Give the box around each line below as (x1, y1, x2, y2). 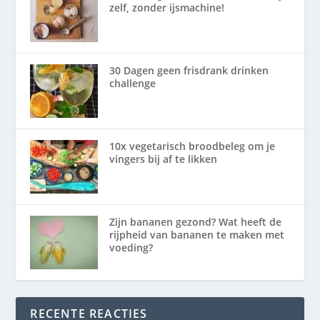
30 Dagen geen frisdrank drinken (109, 63, 269, 77)
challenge (109, 76, 156, 90)
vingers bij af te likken (109, 151, 218, 166)
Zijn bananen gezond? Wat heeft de (109, 214, 282, 229)
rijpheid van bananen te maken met (109, 227, 285, 241)
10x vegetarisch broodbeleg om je (109, 139, 276, 153)
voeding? (109, 240, 154, 254)
